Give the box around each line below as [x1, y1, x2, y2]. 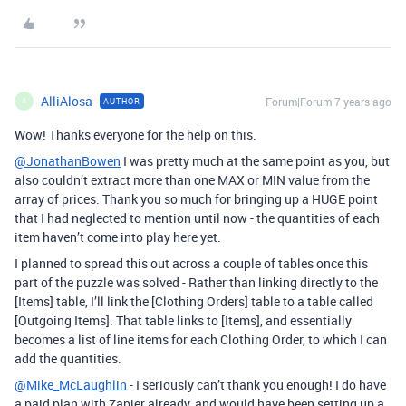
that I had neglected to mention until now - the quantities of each [14, 208, 380, 227]
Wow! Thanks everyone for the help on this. [14, 125, 256, 143]
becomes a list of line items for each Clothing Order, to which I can [14, 330, 387, 348]
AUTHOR [103, 94, 140, 107]
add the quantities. [14, 349, 121, 367]
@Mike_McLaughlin [14, 375, 127, 393]
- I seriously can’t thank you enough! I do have [127, 375, 386, 393]
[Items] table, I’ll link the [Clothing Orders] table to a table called [14, 292, 373, 310]
